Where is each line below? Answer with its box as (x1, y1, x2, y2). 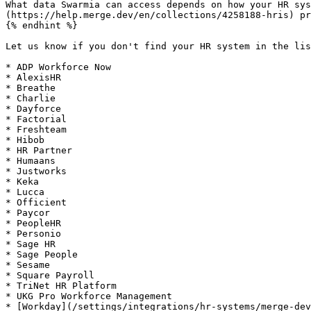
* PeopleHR (6, 218, 61, 228)
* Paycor (6, 208, 50, 218)
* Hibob (6, 135, 44, 145)
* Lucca (6, 187, 44, 197)
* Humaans (6, 155, 56, 166)
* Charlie (6, 93, 56, 103)
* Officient (6, 197, 67, 208)
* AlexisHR (6, 72, 61, 83)
